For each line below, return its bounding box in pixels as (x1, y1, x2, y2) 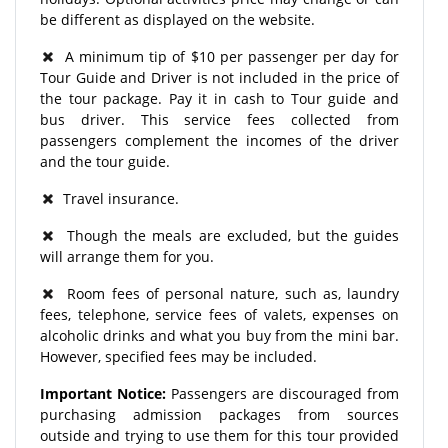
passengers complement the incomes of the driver (40, 130, 399, 150)
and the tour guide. (40, 151, 170, 171)
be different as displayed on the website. (40, 9, 315, 29)
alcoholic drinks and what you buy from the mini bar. (40, 325, 399, 345)
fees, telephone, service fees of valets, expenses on (40, 304, 399, 324)
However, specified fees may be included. (40, 346, 317, 366)
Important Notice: (40, 383, 171, 403)
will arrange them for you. (40, 246, 214, 266)
